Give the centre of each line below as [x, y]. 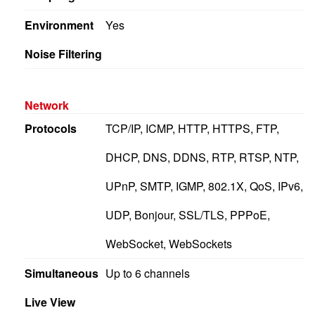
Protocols [51, 128]
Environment [59, 25]
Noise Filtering [63, 53]
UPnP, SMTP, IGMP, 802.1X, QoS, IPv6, [204, 186]
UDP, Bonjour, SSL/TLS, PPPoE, [187, 214]
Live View [50, 302]
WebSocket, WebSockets [168, 243]
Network [47, 105]
